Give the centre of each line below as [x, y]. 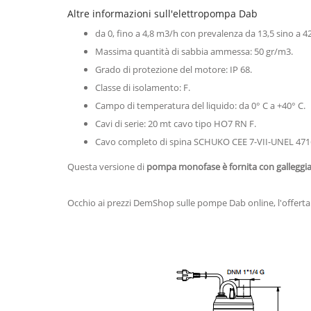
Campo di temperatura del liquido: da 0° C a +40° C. [200, 105]
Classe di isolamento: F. [143, 87]
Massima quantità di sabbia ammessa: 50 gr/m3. [194, 51]
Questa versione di [107, 166]
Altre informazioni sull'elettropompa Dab [162, 13]
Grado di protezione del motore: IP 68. [174, 69]
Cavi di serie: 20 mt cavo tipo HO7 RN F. [176, 123]
